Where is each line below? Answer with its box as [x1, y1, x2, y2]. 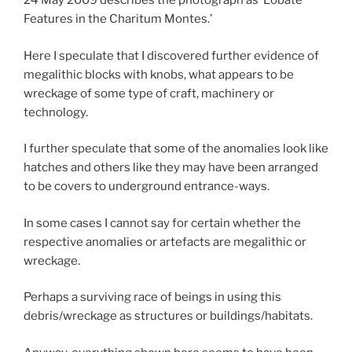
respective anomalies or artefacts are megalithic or [24, 234, 306, 249]
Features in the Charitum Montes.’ [24, 12, 212, 27]
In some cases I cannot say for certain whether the [24, 215, 301, 230]
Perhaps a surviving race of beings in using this [24, 290, 281, 305]
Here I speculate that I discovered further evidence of [24, 48, 319, 63]
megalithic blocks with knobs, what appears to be [24, 67, 294, 82]
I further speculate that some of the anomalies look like [24, 141, 328, 156]
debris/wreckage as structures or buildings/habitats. [24, 309, 313, 324]
